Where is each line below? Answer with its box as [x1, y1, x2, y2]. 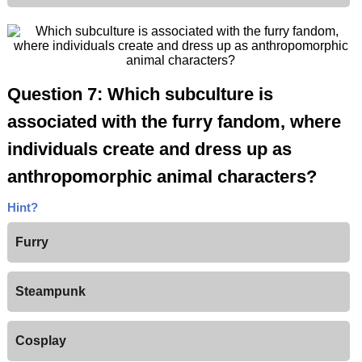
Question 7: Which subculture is [6, 84, 273, 105]
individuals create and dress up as [6, 139, 292, 160]
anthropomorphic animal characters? [6, 166, 317, 187]
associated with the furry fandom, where [6, 112, 341, 133]
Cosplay [15, 334, 66, 348]
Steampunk [15, 284, 86, 299]
